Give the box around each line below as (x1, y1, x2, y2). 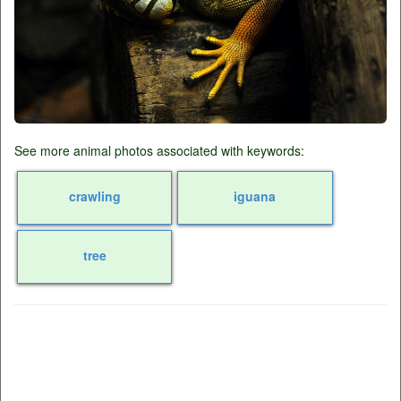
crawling (68, 187, 121, 206)
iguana (234, 187, 277, 206)
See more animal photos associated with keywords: (14, 141, 304, 160)
